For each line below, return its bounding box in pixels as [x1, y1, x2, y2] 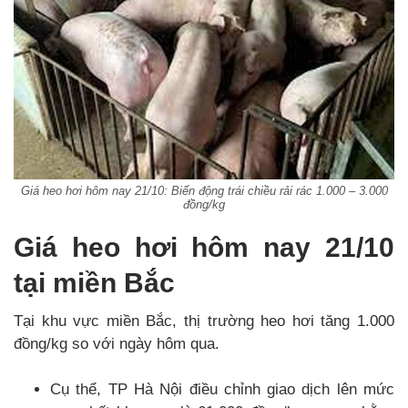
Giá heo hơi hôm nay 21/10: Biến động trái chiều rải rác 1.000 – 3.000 [20, 183, 388, 198]
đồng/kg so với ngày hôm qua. [14, 334, 219, 352]
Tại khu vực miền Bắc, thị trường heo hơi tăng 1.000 [14, 311, 394, 330]
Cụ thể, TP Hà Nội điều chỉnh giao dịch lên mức [50, 380, 394, 398]
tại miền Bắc [14, 267, 175, 298]
